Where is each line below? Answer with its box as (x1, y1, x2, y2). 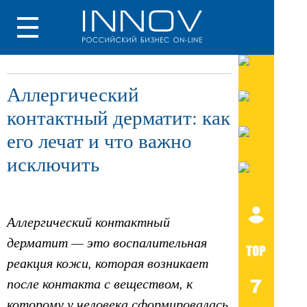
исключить (7, 151, 99, 177)
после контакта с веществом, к (7, 274, 193, 293)
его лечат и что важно (7, 127, 192, 153)
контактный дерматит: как (7, 104, 230, 130)
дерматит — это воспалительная (7, 233, 207, 251)
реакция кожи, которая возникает (7, 254, 208, 272)
